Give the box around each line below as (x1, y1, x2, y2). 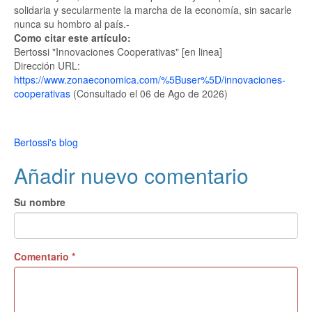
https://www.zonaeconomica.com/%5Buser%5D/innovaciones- (14, 72, 286, 86)
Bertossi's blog (14, 135, 78, 149)
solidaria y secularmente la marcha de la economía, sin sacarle (14, 3, 292, 17)
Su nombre (14, 195, 65, 209)
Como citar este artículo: (14, 31, 134, 45)
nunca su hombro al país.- (14, 17, 130, 31)
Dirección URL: (14, 58, 80, 72)
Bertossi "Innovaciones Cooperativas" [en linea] (14, 45, 222, 58)
